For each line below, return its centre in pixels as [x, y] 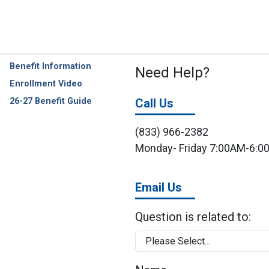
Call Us [154, 103]
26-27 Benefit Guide [51, 101]
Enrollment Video [46, 84]
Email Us [159, 187]
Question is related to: [193, 217]
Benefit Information [50, 66]
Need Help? [172, 73]
